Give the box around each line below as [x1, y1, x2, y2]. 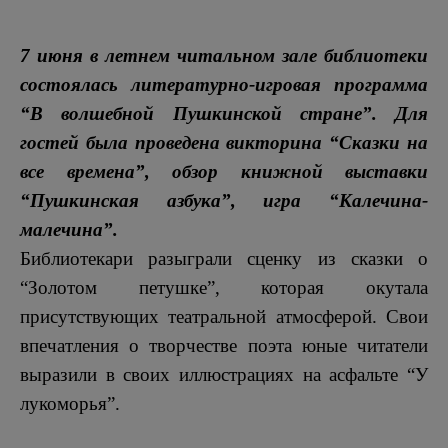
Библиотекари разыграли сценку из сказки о [20, 248, 428, 269]
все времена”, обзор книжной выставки [20, 161, 428, 182]
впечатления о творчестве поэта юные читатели [20, 335, 428, 356]
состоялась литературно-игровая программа [20, 74, 428, 95]
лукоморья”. [20, 393, 120, 414]
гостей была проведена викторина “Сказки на [20, 132, 428, 153]
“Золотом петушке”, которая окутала [20, 277, 428, 298]
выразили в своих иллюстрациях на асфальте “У [20, 364, 428, 385]
